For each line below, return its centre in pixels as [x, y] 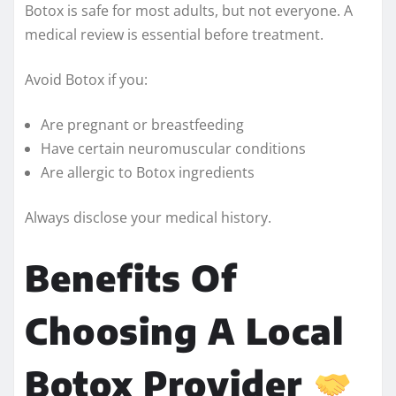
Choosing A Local [184, 330]
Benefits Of [131, 277]
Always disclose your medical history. [148, 217]
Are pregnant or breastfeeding [142, 124]
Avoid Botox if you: [86, 79]
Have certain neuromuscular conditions [173, 148]
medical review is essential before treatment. [174, 34]
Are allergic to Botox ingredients [148, 172]
